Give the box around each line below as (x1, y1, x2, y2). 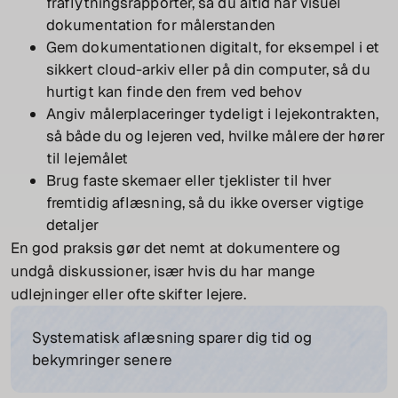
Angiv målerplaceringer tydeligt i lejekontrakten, (46, 104, 378, 124)
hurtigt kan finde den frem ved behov (46, 82, 303, 102)
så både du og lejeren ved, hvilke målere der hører (46, 126, 385, 147)
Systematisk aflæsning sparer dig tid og (32, 328, 312, 348)
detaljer (46, 215, 99, 235)
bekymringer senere (32, 350, 172, 370)
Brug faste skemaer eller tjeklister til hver (46, 171, 332, 191)
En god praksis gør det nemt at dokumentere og (11, 238, 341, 259)
